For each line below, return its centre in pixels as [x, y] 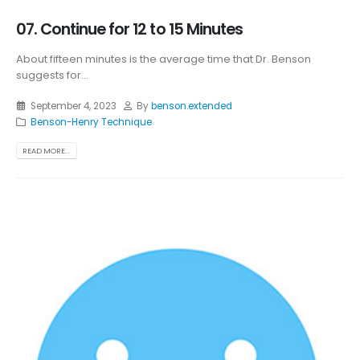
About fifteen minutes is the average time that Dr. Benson [164, 59]
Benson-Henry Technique [91, 123]
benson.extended [192, 106]
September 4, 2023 [73, 106]
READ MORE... [47, 151]
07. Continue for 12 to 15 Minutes [129, 29]
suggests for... [52, 75]
